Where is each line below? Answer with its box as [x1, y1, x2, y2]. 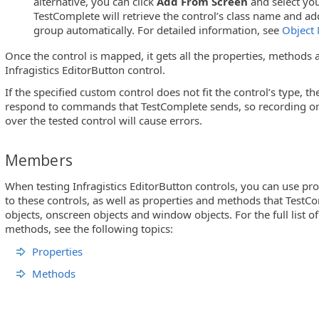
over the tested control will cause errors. [5, 113, 202, 128]
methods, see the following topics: [5, 221, 173, 236]
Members [5, 150, 73, 171]
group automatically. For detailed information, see [33, 22, 283, 37]
